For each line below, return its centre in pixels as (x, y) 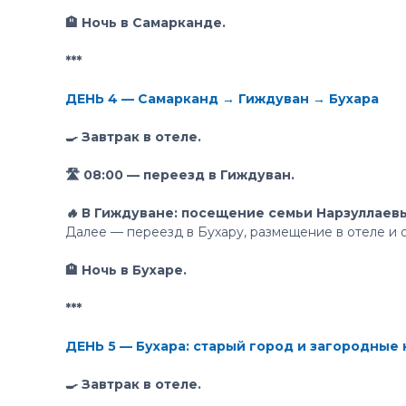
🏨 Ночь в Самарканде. (145, 23)
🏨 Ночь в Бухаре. (126, 270)
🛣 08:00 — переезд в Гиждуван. (180, 175)
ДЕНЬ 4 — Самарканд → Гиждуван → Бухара (222, 99)
